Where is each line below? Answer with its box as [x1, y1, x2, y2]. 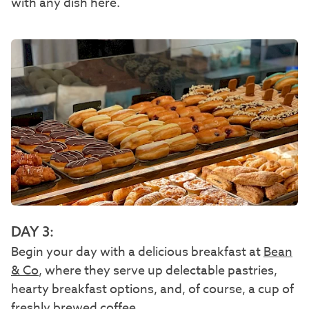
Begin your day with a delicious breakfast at [11, 243, 263, 262]
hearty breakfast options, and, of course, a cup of [11, 280, 294, 299]
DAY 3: [11, 223, 54, 241]
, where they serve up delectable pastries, [39, 261, 277, 281]
